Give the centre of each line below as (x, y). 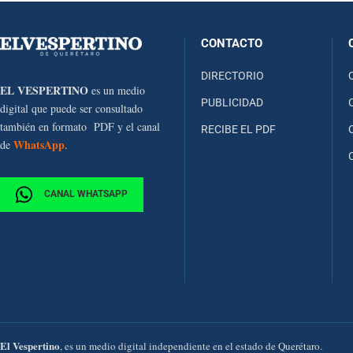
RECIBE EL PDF (238, 129)
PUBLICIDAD (232, 102)
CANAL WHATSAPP (85, 193)
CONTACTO (232, 43)
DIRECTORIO (232, 75)
